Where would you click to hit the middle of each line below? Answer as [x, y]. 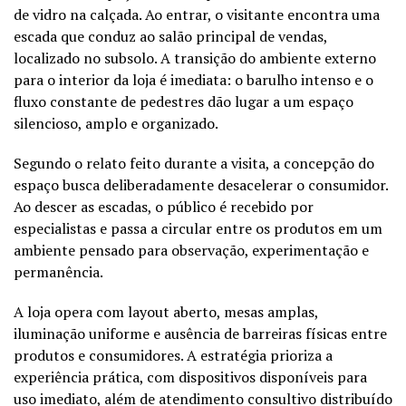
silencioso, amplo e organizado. [116, 123]
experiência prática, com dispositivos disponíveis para [190, 377]
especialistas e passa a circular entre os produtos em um [198, 228]
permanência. [58, 271]
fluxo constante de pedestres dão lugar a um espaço [184, 101]
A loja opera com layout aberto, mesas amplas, [166, 311]
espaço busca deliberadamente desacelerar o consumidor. [201, 184]
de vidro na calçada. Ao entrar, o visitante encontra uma [197, 14]
